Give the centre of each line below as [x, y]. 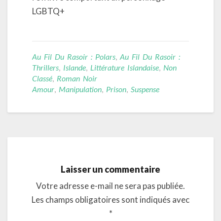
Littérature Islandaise [125, 67]
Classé [42, 78]
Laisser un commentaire [110, 169]
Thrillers [45, 67]
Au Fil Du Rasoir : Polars [74, 56]
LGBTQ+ [48, 11]
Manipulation [80, 89]
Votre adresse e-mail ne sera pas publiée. [110, 185]
